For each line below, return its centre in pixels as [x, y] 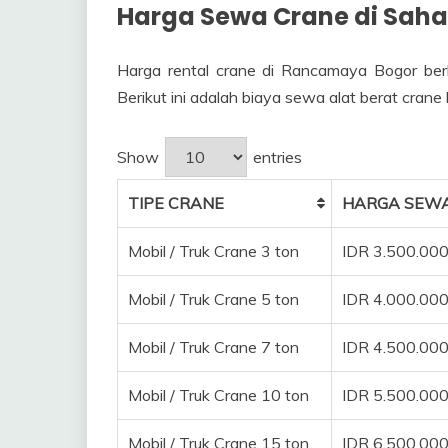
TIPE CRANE [176, 202]
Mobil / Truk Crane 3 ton [214, 250]
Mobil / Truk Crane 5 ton [214, 298]
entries [275, 156]
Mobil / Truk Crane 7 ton [214, 346]
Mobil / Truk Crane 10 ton [219, 394]
